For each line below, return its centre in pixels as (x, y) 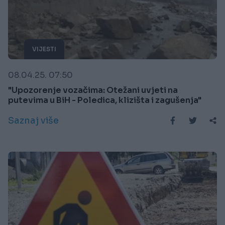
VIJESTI (44, 49)
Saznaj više (33, 121)
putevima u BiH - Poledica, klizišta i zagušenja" (105, 100)
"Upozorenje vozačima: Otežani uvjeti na (93, 90)
